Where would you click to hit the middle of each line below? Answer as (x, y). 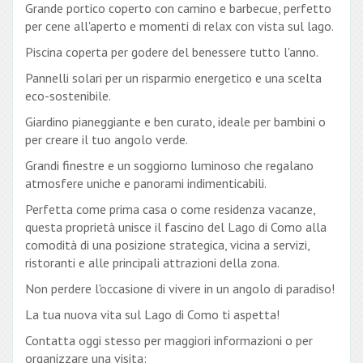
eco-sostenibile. (68, 96)
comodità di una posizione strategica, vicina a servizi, (167, 245)
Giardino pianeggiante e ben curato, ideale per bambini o (175, 122)
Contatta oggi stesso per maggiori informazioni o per (169, 341)
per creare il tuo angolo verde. (107, 140)
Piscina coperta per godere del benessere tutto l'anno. (172, 52)
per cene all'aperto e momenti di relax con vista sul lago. (179, 26)
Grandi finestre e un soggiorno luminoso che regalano (169, 166)
